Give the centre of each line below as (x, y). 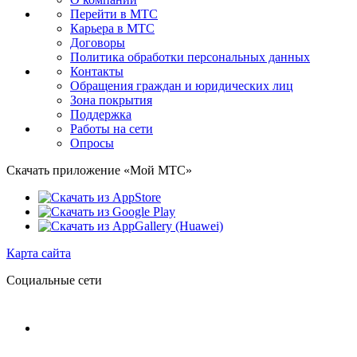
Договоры (98, 43)
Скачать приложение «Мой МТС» (99, 171)
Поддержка (101, 115)
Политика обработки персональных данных (190, 57)
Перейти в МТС (114, 14)
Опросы (92, 143)
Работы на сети (112, 129)
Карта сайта (39, 253)
